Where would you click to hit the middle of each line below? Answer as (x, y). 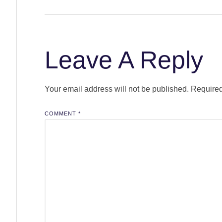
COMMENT (61, 114)
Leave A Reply (124, 60)
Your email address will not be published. (116, 89)
